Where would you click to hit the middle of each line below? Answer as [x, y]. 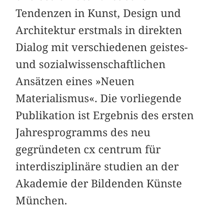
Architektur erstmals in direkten [99, 30]
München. [42, 201]
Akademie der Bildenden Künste [99, 184]
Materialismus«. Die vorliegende [99, 99]
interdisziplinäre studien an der [97, 167]
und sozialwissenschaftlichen [91, 64]
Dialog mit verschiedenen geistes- [102, 47]
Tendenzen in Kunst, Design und [99, 13]
